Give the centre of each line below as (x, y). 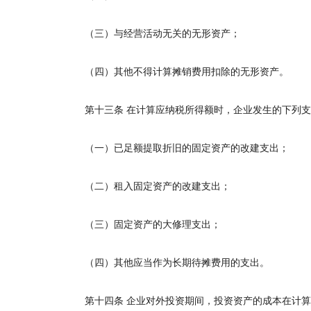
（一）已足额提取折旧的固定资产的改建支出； (177, 148)
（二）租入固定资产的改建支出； (148, 186)
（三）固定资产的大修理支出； (143, 225)
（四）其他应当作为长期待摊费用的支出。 (167, 263)
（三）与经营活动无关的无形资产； (153, 34)
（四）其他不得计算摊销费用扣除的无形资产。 (177, 72)
